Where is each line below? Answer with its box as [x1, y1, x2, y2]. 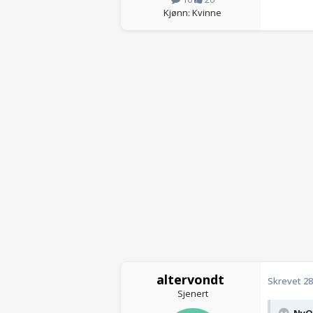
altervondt [156, 270, 224, 288]
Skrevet [268, 274, 303, 287]
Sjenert [177, 286, 208, 300]
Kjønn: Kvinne [163, 6, 221, 19]
